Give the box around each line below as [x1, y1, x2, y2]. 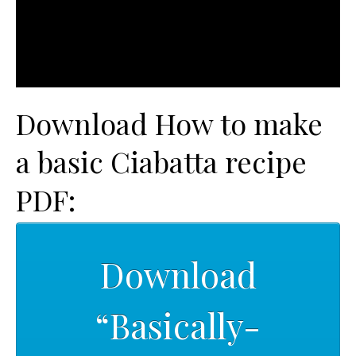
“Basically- [95, 302, 261, 349]
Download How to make [16, 103, 323, 142]
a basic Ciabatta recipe [16, 141, 307, 180]
